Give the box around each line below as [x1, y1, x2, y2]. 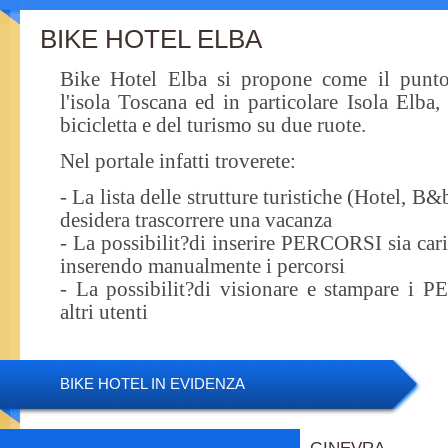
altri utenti [60, 301, 148, 323]
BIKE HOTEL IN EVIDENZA [60, 375, 245, 392]
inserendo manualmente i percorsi [60, 255, 345, 277]
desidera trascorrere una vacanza [60, 209, 332, 231]
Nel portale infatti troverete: [60, 150, 296, 172]
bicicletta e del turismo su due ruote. [60, 114, 366, 136]
